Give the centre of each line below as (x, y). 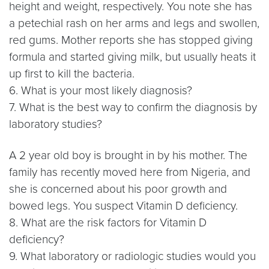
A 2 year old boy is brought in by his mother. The (128, 155)
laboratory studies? (56, 124)
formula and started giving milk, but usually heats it (132, 57)
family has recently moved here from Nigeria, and (130, 172)
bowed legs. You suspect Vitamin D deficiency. (123, 206)
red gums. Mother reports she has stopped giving (131, 40)
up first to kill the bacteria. (72, 74)
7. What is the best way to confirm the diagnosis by (133, 107)
